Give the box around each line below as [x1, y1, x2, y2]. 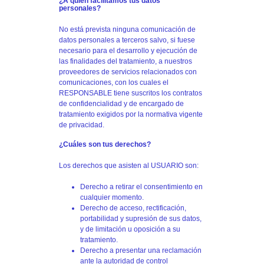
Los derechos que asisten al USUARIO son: [59, 161, 199, 170]
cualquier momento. [80, 193, 144, 202]
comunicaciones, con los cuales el [59, 78, 169, 87]
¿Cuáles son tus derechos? [59, 140, 151, 148]
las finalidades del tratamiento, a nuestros [59, 57, 192, 65]
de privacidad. [59, 120, 104, 129]
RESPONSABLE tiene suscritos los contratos [59, 88, 202, 97]
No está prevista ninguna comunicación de [59, 25, 196, 34]
